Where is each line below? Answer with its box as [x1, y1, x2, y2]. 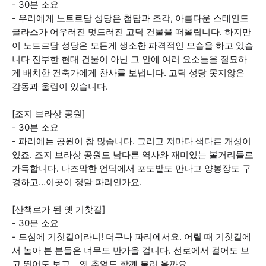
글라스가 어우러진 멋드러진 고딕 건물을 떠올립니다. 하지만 [12, 26, 251, 37]
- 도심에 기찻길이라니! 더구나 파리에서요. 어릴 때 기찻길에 [12, 231, 251, 242]
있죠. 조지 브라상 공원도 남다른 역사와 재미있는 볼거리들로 [12, 149, 254, 160]
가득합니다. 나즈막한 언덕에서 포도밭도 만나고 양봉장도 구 [12, 163, 251, 174]
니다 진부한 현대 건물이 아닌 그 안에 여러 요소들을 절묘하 [12, 53, 247, 65]
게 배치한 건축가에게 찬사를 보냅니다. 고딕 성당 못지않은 [12, 67, 245, 78]
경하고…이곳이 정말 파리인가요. [12, 176, 142, 188]
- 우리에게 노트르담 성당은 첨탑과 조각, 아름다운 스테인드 [12, 12, 249, 24]
